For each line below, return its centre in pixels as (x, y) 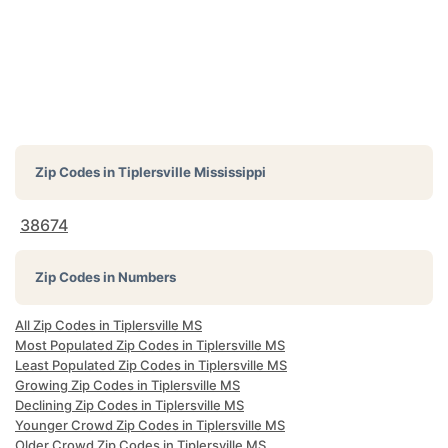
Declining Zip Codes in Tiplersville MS (129, 405)
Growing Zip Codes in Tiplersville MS (127, 385)
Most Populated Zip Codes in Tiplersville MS (150, 345)
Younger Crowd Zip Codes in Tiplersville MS (150, 425)
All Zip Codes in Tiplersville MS (108, 325)
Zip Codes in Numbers (105, 277)
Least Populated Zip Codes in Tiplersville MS (151, 365)
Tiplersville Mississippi (192, 172)
